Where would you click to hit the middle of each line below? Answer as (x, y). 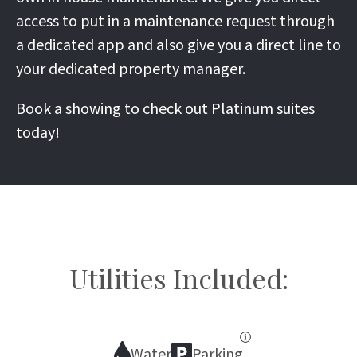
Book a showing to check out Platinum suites (165, 109)
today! (38, 133)
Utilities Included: (178, 278)
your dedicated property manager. (131, 69)
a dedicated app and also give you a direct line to (178, 45)
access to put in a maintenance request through (175, 22)
